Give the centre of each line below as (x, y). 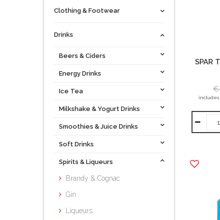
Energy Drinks (80, 73)
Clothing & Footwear (87, 11)
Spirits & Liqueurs (86, 162)
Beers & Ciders (82, 56)
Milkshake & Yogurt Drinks (99, 109)
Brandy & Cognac (93, 178)
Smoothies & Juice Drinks (98, 126)
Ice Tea (71, 91)
